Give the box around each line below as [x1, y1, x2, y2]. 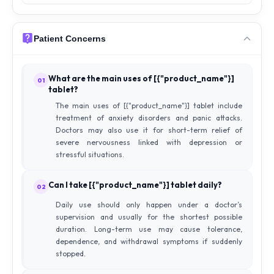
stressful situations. [56, 150, 124, 159]
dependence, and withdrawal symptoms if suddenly [56, 237, 242, 246]
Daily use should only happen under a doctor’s [56, 200, 242, 209]
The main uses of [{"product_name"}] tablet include [56, 101, 242, 110]
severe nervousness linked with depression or [56, 138, 242, 147]
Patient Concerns [34, 34, 106, 43]
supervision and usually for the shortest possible [56, 212, 242, 221]
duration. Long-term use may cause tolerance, [56, 224, 242, 234]
